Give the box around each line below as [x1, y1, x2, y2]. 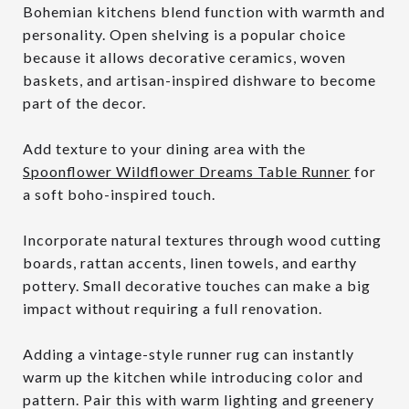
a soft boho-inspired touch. [23, 184, 215, 203]
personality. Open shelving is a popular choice [23, 25, 346, 43]
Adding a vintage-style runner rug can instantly [23, 344, 354, 362]
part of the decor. [23, 93, 146, 111]
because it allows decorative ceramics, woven [23, 47, 346, 66]
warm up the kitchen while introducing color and [23, 367, 363, 385]
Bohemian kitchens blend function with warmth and [23, 2, 385, 20]
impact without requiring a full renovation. [23, 299, 322, 317]
